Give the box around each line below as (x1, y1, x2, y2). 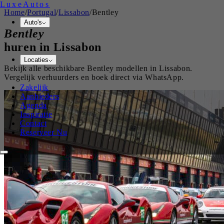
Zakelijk (20, 83, 49, 91)
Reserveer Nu (20, 128, 67, 136)
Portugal (27, 8, 56, 16)
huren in (4, 40, 53, 53)
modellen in (113, 63, 159, 72)
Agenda (20, 101, 47, 109)
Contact (20, 119, 47, 127)
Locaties (24, 56, 48, 63)
